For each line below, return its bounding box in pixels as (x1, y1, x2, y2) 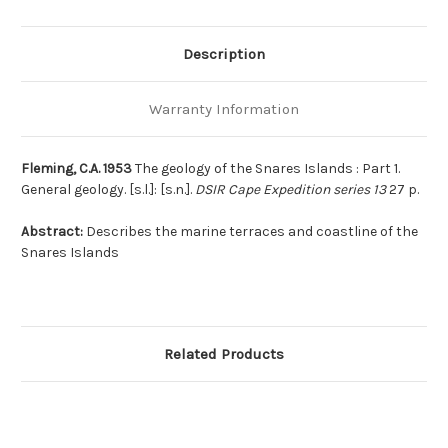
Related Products (164, 345, 284, 364)
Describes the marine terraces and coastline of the (83, 223, 418, 241)
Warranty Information (149, 100, 299, 119)
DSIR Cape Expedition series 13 (195, 181, 386, 199)
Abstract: (21, 223, 83, 241)
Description (183, 45, 265, 64)
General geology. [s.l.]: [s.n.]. (21, 181, 195, 199)
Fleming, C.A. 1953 (21, 160, 132, 178)
